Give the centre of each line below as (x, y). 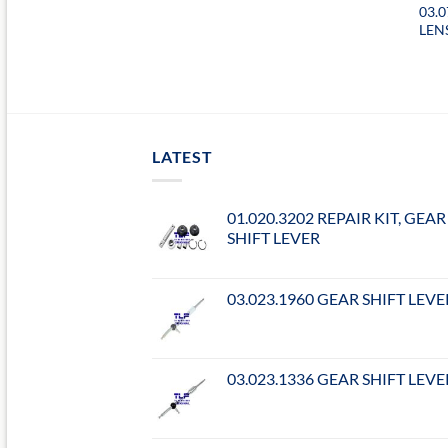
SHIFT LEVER (273, 238)
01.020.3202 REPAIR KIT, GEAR (336, 218)
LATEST (182, 156)
